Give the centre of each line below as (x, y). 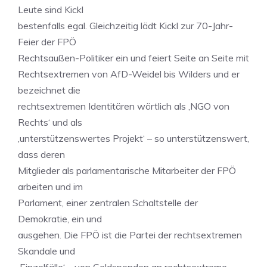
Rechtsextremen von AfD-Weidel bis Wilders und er (129, 74)
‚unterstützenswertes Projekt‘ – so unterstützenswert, (133, 138)
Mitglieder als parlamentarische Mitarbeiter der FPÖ (127, 170)
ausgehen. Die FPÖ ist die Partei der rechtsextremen (130, 235)
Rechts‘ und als (50, 122)
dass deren (41, 154)
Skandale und (46, 251)
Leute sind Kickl (51, 10)
